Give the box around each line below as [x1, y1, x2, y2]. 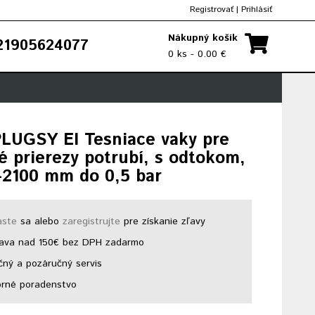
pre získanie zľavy [120, 214, 206, 229]
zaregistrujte [63, 214, 121, 229]
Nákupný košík [168, 31, 238, 45]
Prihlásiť [241, 4, 272, 15]
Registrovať [190, 4, 233, 15]
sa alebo [17, 214, 63, 229]
